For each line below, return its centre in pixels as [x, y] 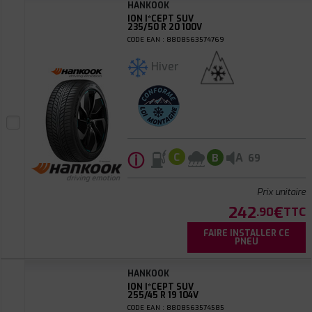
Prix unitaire [281, 192]
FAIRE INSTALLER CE [246, 233]
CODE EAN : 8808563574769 [175, 39]
